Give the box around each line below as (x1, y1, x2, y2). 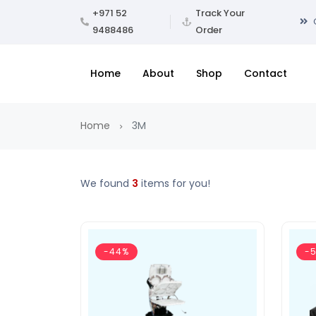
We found (80, 176, 132, 190)
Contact (244, 66, 287, 80)
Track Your (195, 6, 245, 20)
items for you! (138, 176, 210, 190)
